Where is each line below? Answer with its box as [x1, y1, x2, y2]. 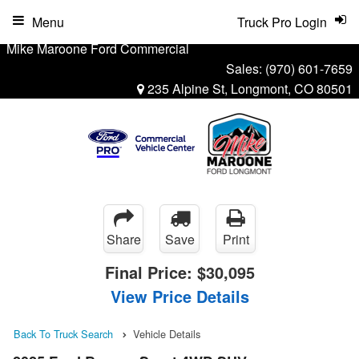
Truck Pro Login [237, 13, 327, 31]
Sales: [226, 59, 265, 78]
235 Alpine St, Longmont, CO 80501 [144, 79, 353, 98]
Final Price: [104, 260, 197, 284]
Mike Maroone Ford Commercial [6, 39, 189, 58]
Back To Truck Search [14, 326, 113, 341]
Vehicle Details [133, 326, 200, 341]
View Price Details [110, 284, 249, 308]
